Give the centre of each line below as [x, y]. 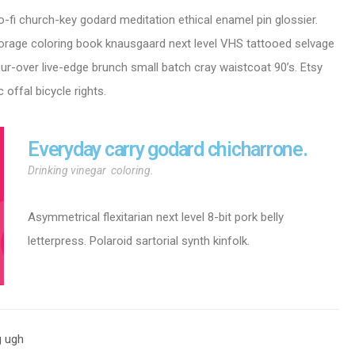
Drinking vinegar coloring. [91, 170]
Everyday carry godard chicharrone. [168, 149]
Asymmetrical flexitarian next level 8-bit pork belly [156, 217]
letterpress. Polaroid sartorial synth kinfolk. [139, 240]
